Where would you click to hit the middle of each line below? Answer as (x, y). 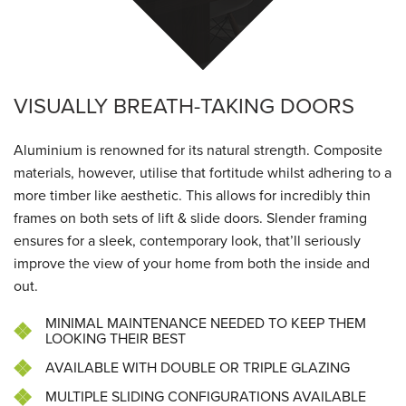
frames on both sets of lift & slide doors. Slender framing (190, 218)
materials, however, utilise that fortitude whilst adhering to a (203, 173)
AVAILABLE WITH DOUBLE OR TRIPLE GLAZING (198, 367)
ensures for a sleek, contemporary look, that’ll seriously (187, 241)
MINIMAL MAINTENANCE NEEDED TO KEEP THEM (206, 323)
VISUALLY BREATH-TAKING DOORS (184, 106)
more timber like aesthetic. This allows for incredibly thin (192, 195)
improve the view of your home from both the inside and (192, 263)
